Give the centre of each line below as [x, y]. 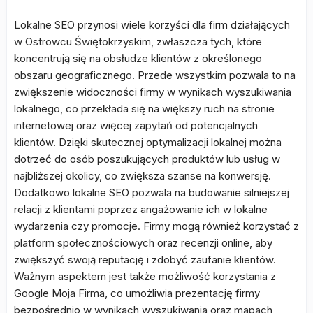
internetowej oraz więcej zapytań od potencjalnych [136, 125]
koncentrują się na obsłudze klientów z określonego [138, 58]
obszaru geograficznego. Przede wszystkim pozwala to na [155, 75]
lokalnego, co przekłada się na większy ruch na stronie [144, 109]
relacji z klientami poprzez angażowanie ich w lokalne [141, 209]
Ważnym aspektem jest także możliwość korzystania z [145, 276]
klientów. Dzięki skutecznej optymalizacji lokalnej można [148, 142]
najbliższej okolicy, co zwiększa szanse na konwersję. [143, 176]
